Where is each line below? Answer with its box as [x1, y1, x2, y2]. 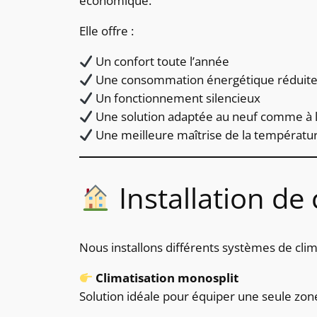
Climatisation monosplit [96, 269, 239, 286]
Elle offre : [79, 23, 134, 40]
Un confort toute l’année [93, 52, 230, 69]
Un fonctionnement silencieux [93, 89, 261, 106]
